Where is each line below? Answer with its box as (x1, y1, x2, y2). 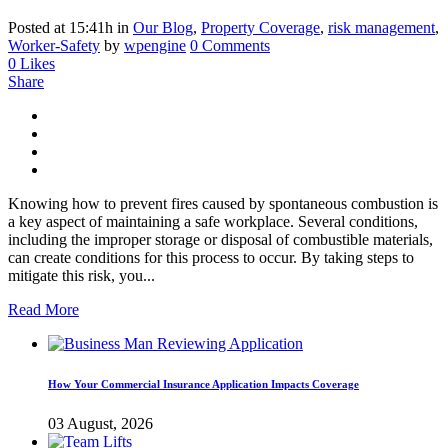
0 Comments (190, 37, 270, 55)
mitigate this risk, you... (8, 267, 155, 285)
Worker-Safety (8, 37, 100, 55)
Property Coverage (201, 19, 320, 37)
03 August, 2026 (48, 415, 153, 433)
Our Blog (133, 19, 193, 37)
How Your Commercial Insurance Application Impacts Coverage (48, 378, 359, 391)
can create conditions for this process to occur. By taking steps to (8, 249, 414, 267)
